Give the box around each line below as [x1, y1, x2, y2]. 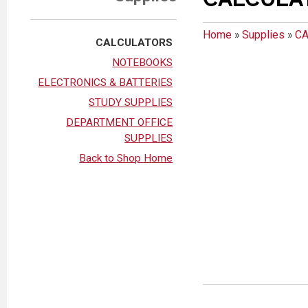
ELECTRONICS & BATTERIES [38, 76, 173, 89]
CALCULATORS [96, 36, 173, 49]
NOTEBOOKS [112, 56, 173, 69]
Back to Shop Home [79, 152, 173, 165]
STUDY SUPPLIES [89, 96, 173, 109]
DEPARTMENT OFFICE [66, 116, 173, 129]
